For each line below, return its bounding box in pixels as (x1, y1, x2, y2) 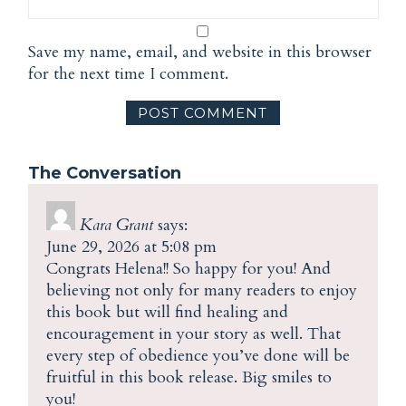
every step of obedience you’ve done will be (45, 344, 350, 368)
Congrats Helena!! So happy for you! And (45, 257, 331, 281)
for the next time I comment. (28, 62, 229, 85)
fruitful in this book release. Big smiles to (45, 366, 332, 390)
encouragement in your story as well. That (45, 323, 341, 346)
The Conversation (28, 162, 182, 183)
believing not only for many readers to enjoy (45, 279, 357, 303)
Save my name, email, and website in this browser (28, 40, 372, 63)
